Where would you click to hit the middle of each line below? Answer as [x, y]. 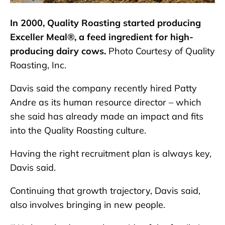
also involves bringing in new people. [88, 205]
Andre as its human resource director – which [106, 102]
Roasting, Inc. [38, 65]
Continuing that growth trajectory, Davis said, [105, 191]
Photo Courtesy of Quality [162, 51]
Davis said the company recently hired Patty [103, 88]
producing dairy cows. [59, 51]
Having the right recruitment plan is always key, [111, 153]
